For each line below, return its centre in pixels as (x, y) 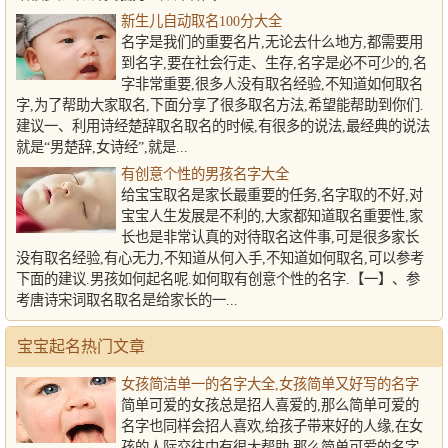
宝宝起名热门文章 (81, 346)
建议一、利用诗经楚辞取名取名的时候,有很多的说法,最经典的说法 (223, 126)
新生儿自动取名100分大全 (201, 21)
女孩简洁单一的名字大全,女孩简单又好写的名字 (270, 384)
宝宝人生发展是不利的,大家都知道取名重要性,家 (272, 216)
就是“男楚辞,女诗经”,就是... (102, 147)
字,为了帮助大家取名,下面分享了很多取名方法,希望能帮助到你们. (220, 105)
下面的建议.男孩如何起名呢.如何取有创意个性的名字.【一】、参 (218, 279)
